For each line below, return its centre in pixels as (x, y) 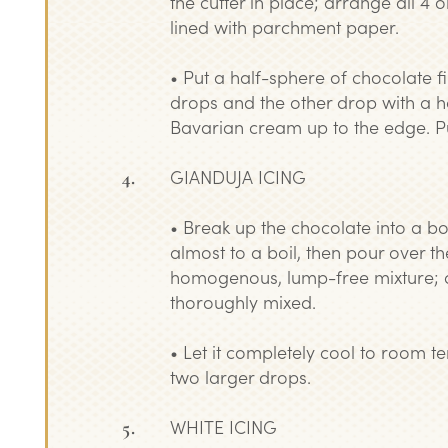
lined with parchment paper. (285, 26)
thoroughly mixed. (243, 301)
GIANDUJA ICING (238, 176)
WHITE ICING (224, 426)
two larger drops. (241, 376)
